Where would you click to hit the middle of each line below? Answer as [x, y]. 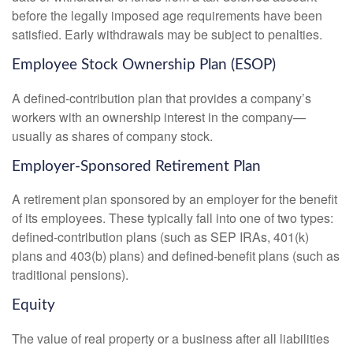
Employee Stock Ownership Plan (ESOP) [144, 65]
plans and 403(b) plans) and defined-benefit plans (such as [176, 256]
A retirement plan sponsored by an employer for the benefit [175, 199]
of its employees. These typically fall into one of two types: [173, 218]
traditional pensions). [70, 275]
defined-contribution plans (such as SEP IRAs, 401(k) [160, 237]
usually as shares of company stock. [112, 136]
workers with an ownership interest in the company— [159, 117]
